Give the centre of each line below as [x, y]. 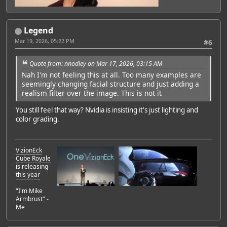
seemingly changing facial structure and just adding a [110, 84]
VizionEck [29, 150]
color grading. [37, 119]
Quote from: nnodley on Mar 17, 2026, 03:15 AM [96, 63]
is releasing [32, 166]
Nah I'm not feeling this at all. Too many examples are [111, 75]
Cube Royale [33, 158]
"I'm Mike [29, 191]
